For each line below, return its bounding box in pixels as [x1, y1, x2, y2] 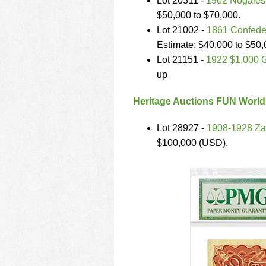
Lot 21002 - [157, 25, 207, 35]
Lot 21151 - [157, 55, 206, 65]
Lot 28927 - [157, 123, 207, 133]
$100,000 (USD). [157, 138, 228, 148]
